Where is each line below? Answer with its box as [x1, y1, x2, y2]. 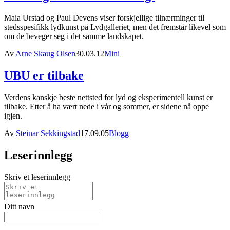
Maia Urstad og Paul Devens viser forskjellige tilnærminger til [4, 13, 204, 23]
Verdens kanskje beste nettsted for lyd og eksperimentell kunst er [4, 92, 213, 102]
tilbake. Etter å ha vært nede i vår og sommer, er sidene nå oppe [4, 102, 209, 111]
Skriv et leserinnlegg [4, 172, 70, 181]
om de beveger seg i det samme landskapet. [4, 32, 144, 41]
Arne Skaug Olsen [15, 49, 75, 59]
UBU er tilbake [4, 69, 84, 83]
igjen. [4, 111, 22, 120]
